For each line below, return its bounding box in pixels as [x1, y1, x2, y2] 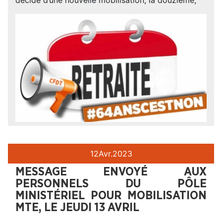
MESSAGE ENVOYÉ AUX [15, 166, 207, 178]
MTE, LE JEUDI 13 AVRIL [15, 201, 139, 214]
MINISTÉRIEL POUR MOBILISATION [15, 189, 207, 202]
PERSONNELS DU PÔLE [15, 177, 207, 190]
